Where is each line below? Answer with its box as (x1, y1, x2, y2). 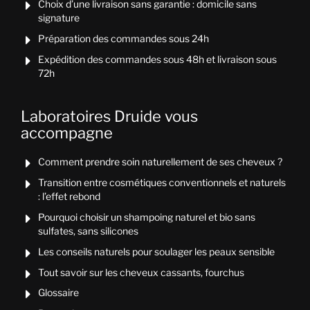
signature (37, 11, 80, 24)
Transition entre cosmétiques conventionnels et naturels (37, 176, 286, 189)
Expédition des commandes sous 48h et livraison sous (37, 53, 277, 65)
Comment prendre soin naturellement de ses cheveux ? (37, 156, 282, 168)
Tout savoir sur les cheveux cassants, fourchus (37, 266, 244, 278)
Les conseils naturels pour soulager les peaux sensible (37, 245, 275, 257)
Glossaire (37, 286, 79, 299)
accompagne (20, 123, 113, 142)
